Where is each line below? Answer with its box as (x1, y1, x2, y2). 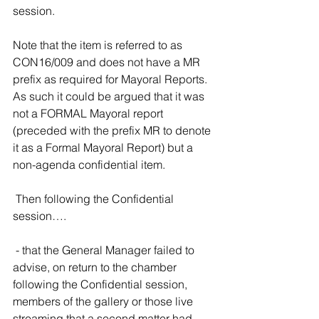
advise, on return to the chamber (13, 260, 179, 274)
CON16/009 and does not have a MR (13, 55, 203, 69)
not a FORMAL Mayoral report (13, 106, 166, 120)
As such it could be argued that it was (13, 89, 207, 103)
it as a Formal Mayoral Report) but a (13, 140, 196, 155)
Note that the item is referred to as (13, 38, 185, 52)
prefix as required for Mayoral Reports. (13, 72, 210, 86)
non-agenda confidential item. (13, 157, 165, 172)
